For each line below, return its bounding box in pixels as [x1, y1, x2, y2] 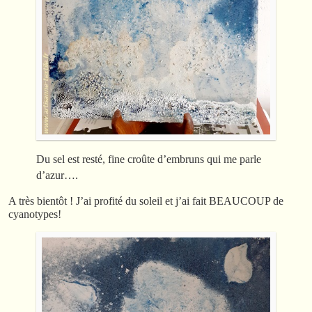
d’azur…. [36, 169, 78, 181]
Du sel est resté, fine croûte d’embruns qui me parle [36, 153, 261, 165]
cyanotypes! [8, 208, 61, 220]
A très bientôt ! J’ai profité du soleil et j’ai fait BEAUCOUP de [8, 194, 283, 207]
